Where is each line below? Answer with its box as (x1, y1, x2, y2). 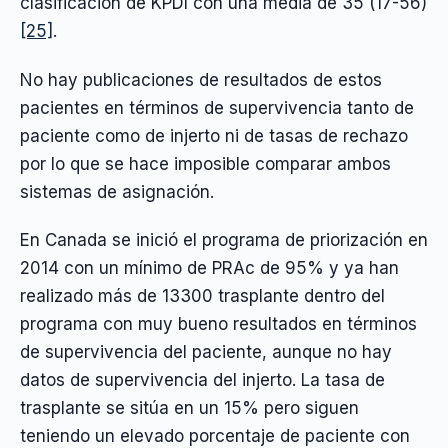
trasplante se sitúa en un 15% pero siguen (20, 398, 359, 419)
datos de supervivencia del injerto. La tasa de (20, 370, 385, 391)
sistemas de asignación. (20, 181, 214, 202)
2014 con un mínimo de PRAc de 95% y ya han (20, 258, 399, 279)
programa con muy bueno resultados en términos (20, 314, 417, 335)
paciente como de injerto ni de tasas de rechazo (20, 125, 408, 146)
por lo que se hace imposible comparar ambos (20, 153, 391, 174)
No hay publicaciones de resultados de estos (20, 69, 382, 90)
